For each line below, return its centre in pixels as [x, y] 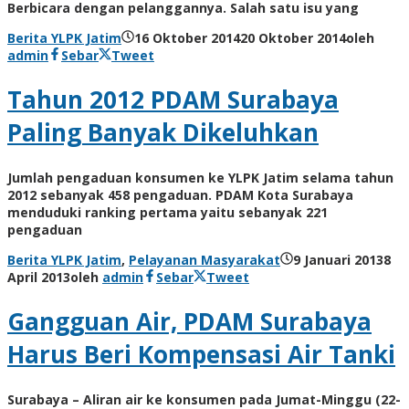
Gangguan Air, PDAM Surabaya [189, 322]
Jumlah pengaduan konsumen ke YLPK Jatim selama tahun [200, 177]
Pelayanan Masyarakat [204, 259]
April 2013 [39, 277]
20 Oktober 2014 [293, 37]
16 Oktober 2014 [187, 37]
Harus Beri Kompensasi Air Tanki [201, 355]
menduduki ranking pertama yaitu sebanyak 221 [168, 212]
